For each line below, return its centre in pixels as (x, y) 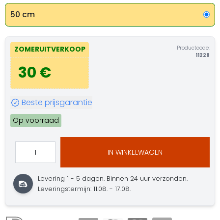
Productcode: (193, 48)
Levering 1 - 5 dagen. (72, 179)
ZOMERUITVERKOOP (50, 49)
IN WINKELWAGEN (135, 152)
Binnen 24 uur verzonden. (147, 179)
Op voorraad (36, 120)
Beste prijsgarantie (57, 102)
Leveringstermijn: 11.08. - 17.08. (84, 189)
